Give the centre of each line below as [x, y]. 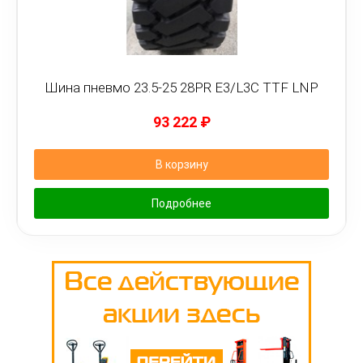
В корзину [181, 164]
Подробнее [181, 203]
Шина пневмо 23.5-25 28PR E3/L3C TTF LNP [181, 88]
